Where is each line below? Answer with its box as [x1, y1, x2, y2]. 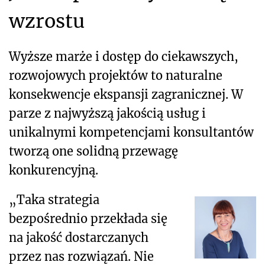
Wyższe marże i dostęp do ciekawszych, [9, 49, 238, 64]
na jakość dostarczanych [9, 230, 148, 245]
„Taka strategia [9, 192, 99, 208]
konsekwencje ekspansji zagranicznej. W [9, 87, 243, 102]
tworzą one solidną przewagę [9, 144, 178, 159]
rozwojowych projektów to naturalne [9, 68, 222, 83]
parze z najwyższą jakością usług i [9, 106, 206, 121]
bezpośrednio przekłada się [9, 211, 167, 227]
